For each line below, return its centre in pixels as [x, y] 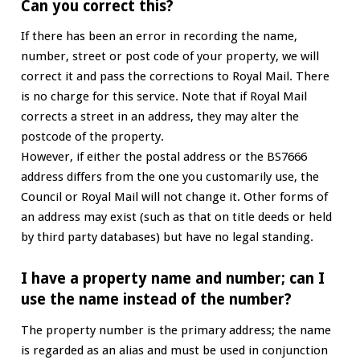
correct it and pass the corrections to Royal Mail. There [175, 77]
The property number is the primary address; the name [176, 330]
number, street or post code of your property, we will [170, 57]
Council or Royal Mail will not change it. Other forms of [174, 197]
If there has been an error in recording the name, [159, 37]
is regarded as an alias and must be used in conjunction [174, 350]
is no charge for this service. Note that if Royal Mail [164, 97]
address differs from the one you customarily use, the [170, 177]
